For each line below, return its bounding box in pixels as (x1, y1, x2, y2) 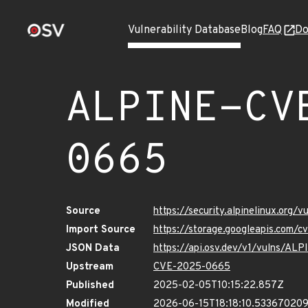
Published (66, 279, 114, 292)
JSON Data (66, 242, 120, 255)
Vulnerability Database (128, 23, 241, 37)
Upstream (66, 261, 113, 274)
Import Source (66, 223, 135, 236)
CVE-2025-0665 (153, 261, 230, 274)
